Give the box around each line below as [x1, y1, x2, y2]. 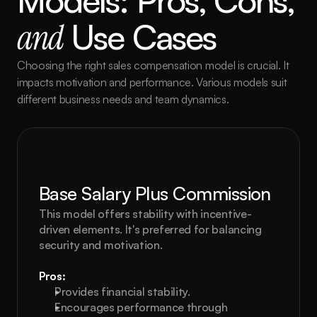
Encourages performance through [54, 300, 228, 314]
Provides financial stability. [54, 284, 190, 299]
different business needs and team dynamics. [17, 92, 229, 106]
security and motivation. [39, 238, 163, 252]
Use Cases [63, 16, 217, 58]
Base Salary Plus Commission [39, 182, 271, 204]
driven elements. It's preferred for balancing [39, 222, 262, 236]
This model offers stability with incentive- [39, 207, 252, 221]
